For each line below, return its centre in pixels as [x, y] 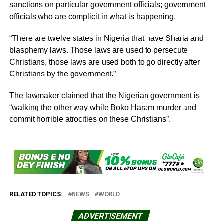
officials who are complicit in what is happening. [92, 17]
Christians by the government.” [62, 74]
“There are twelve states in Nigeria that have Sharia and [106, 38]
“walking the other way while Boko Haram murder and [103, 108]
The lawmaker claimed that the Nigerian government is [104, 96]
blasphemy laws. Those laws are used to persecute [98, 50]
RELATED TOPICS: [36, 194]
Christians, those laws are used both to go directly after [104, 62]
